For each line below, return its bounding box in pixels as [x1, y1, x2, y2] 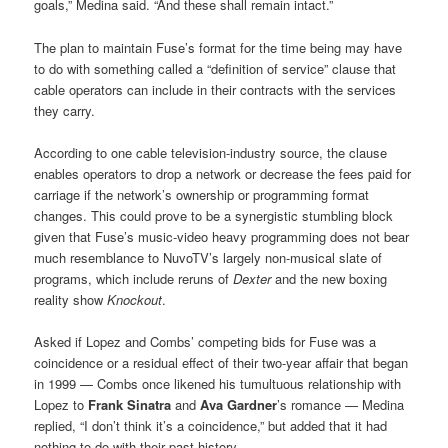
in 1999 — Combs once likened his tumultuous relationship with [34, 373, 402, 393]
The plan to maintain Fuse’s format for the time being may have [34, 37, 403, 57]
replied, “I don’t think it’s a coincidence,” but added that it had [34, 415, 388, 435]
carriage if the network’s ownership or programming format [34, 184, 370, 204]
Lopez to [34, 394, 89, 414]
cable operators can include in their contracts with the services [34, 79, 397, 99]
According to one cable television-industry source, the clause [34, 142, 388, 162]
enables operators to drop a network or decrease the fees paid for [34, 163, 412, 183]
